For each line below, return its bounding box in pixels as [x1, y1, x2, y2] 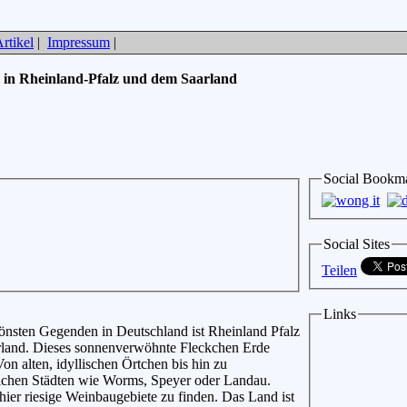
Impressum [47, 35, 110, 50]
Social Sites [323, 235, 390, 252]
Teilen [322, 263, 357, 279]
